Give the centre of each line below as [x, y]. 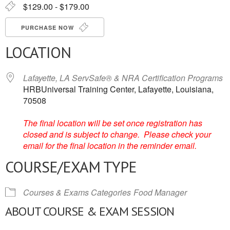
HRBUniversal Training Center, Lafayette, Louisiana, [118, 89]
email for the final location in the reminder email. [110, 146]
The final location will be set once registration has [113, 123]
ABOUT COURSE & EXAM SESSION [90, 211]
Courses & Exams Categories [77, 192]
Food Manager [160, 192]
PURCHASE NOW [49, 27]
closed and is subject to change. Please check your [117, 134]
